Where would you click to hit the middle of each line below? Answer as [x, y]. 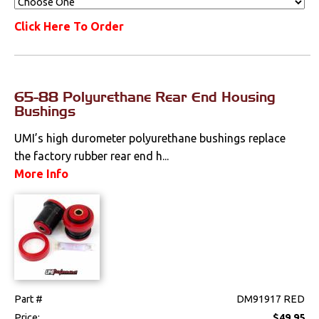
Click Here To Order [69, 27]
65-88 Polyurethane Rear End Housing [145, 97]
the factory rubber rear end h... [92, 156]
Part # [29, 299]
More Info [42, 174]
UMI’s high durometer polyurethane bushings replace [150, 138]
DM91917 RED [271, 299]
